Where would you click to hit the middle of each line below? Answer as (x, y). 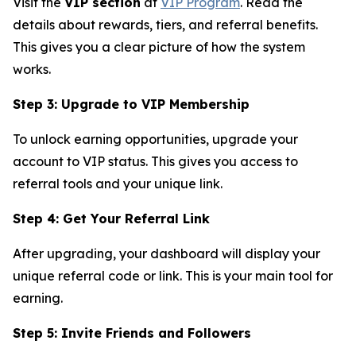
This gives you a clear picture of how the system (159, 46)
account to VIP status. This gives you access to (155, 161)
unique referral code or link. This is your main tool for (173, 275)
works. (32, 69)
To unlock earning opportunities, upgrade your (155, 139)
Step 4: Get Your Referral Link (111, 218)
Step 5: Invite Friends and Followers (132, 333)
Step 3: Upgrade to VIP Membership (131, 104)
